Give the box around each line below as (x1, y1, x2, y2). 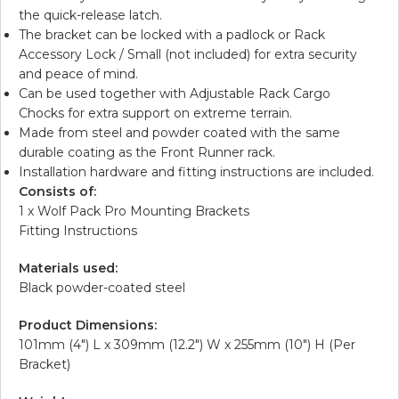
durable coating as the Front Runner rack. (19, 143, 275, 160)
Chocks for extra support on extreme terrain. (19, 104, 292, 121)
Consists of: (19, 183, 96, 199)
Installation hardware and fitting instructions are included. (19, 163, 374, 180)
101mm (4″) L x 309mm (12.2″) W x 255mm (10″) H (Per (19, 336, 355, 353)
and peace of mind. (19, 65, 138, 82)
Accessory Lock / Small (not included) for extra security (19, 45, 357, 62)
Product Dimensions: (19, 316, 157, 333)
